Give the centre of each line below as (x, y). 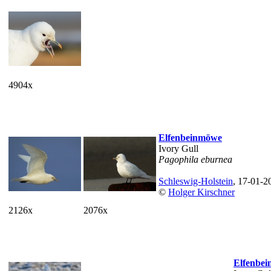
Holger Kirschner (201, 192)
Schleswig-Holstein (196, 181)
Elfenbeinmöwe (190, 138)
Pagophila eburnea (195, 159)
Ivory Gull (178, 149)
